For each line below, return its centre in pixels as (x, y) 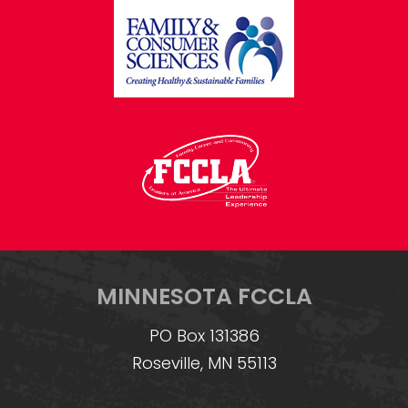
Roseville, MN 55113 (204, 362)
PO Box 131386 (204, 335)
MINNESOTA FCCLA (204, 296)
